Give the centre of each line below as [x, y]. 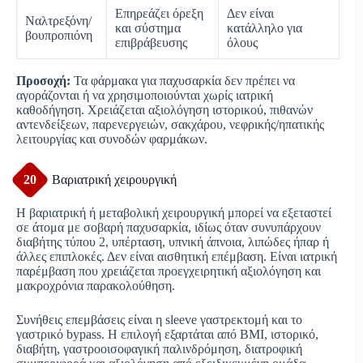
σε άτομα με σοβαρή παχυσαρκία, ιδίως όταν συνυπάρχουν [169, 227]
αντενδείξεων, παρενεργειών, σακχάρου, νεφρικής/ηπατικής [170, 124]
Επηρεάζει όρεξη [159, 13]
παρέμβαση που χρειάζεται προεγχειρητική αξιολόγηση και [169, 271]
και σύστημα [148, 28]
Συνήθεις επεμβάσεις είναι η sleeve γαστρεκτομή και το [159, 319]
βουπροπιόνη [59, 35]
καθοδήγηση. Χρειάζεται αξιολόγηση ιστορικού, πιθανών [164, 109]
